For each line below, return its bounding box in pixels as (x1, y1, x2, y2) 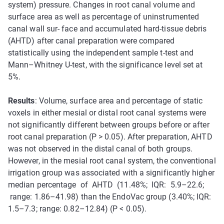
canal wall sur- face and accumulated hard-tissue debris (8, 24, 207, 33)
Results (8, 96, 35, 105)
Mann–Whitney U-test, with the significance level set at (8, 60, 203, 69)
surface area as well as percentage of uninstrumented (8, 12, 199, 21)
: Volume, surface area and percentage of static (34, 96, 203, 105)
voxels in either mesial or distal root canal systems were (8, 108, 206, 117)
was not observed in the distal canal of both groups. (8, 144, 193, 153)
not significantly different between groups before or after (8, 120, 209, 129)
